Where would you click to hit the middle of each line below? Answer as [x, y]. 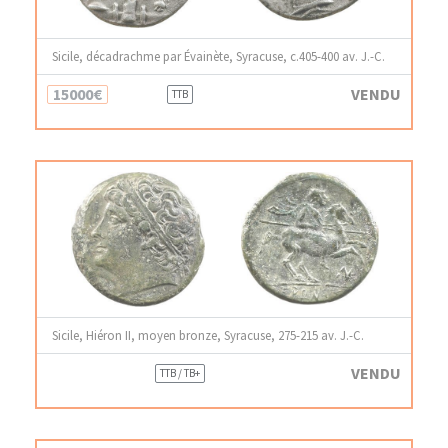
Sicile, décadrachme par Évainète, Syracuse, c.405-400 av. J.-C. [218, 55]
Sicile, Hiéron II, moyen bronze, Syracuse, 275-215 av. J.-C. [208, 334]
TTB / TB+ [179, 372]
